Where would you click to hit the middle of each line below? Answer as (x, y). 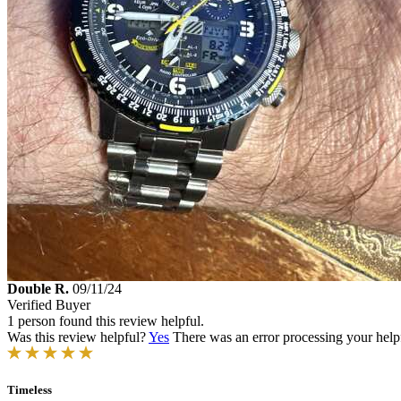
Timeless (30, 390)
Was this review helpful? (78, 337)
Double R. (38, 289)
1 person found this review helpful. (106, 321)
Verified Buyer (49, 305)
